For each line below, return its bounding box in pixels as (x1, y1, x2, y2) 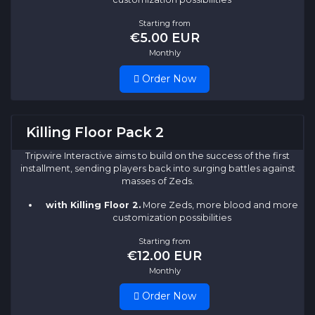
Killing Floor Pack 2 (26, 123, 164, 141)
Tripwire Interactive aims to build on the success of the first (25, 150, 290, 161)
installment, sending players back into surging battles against (20, 162, 295, 174)
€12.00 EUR (127, 247, 202, 263)
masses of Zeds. (121, 175, 194, 186)
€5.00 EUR (129, 30, 200, 45)
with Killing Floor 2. (45, 199, 141, 210)
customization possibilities (112, 212, 231, 223)
